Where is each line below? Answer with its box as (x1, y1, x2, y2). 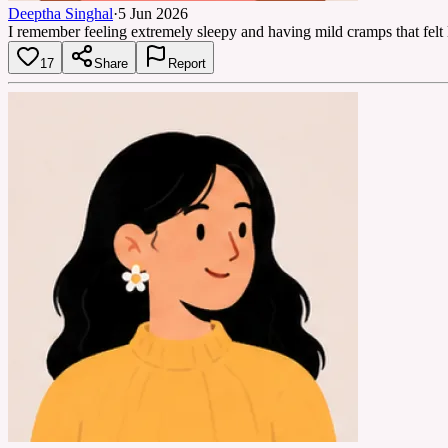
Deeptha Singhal (8, 4, 113, 22)
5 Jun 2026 (118, 4, 188, 22)
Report (168, 55, 206, 71)
